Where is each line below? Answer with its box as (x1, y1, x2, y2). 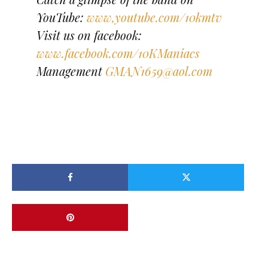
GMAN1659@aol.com (105, 62, 212, 79)
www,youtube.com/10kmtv (86, 8, 222, 25)
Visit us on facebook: (36, 26, 142, 43)
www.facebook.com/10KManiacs (36, 44, 200, 61)
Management (36, 62, 105, 79)
